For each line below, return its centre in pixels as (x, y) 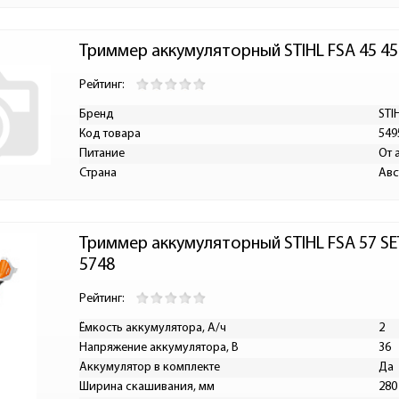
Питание (102, 154)
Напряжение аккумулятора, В (159, 348)
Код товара (110, 134)
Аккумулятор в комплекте (150, 367)
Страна (98, 173)
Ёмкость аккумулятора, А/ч (153, 328)
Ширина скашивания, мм (147, 387)
